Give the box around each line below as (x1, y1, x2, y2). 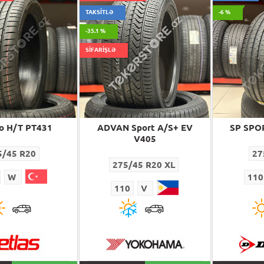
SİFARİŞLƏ (85, 47, 116, 54)
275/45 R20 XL (113, 160, 176, 170)
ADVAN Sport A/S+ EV (97, 123, 193, 133)
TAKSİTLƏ (85, 9, 114, 16)
